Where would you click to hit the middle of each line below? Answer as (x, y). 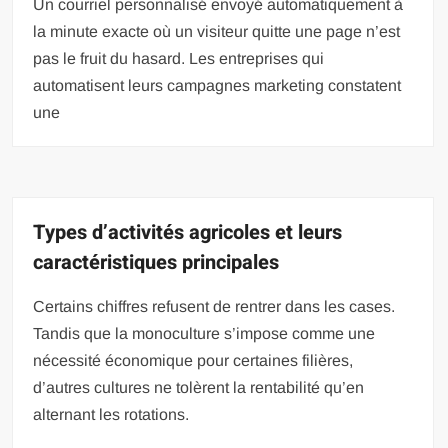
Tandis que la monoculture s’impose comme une (204, 333)
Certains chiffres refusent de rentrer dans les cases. (214, 306)
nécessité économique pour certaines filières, (193, 360)
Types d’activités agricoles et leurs (188, 232)
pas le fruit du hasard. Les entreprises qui (179, 58)
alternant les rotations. (111, 414)
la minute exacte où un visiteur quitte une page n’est (217, 31)
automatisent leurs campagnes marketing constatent (217, 85)
